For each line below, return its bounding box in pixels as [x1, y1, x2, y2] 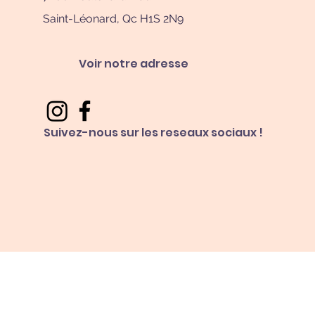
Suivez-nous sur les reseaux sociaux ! [43, 124, 263, 141]
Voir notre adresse [78, 56, 188, 72]
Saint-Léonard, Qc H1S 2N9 [42, 12, 184, 26]
